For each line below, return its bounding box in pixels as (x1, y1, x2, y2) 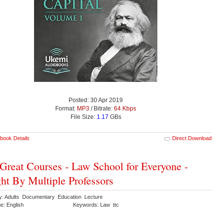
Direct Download (172, 135, 212, 141)
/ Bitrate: (89, 105, 114, 112)
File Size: (70, 113, 97, 120)
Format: (55, 105, 77, 112)
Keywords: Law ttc (73, 201, 120, 208)
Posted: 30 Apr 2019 (69, 96, 123, 104)
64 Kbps (114, 105, 136, 112)
